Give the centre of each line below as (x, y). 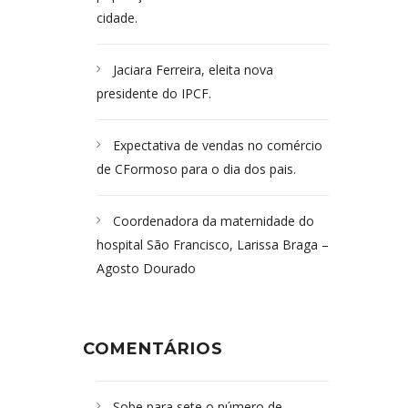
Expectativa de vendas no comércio (218, 145)
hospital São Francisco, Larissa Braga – (213, 245)
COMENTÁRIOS (153, 349)
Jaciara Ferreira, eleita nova (193, 70)
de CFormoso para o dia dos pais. (196, 169)
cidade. (117, 18)
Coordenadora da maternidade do (214, 221)
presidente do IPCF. (154, 93)
